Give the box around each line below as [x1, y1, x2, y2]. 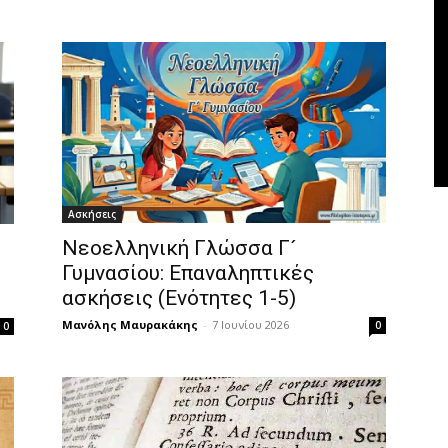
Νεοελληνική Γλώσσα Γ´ [62, 236, 297, 261]
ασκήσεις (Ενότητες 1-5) [62, 286, 296, 311]
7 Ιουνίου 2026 [212, 317, 289, 333]
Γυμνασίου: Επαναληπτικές [62, 261, 314, 286]
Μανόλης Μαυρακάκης [62, 317, 198, 333]
